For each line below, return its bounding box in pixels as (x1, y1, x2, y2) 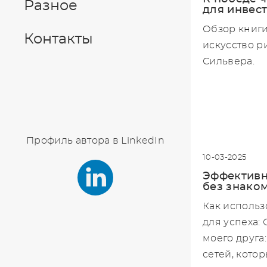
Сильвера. (203, 56, 254, 66)
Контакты (24, 32, 93, 46)
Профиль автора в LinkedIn (26, 136, 164, 145)
